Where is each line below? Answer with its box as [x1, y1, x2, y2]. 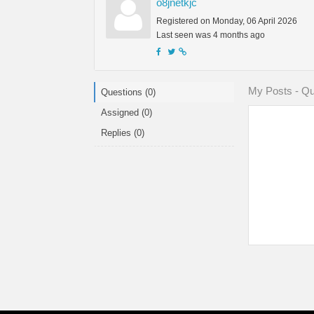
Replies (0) [101, 128, 144, 139]
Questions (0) [101, 87, 156, 98]
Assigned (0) [101, 107, 152, 118]
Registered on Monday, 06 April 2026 [156, 16, 297, 27]
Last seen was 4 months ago [156, 30, 265, 41]
